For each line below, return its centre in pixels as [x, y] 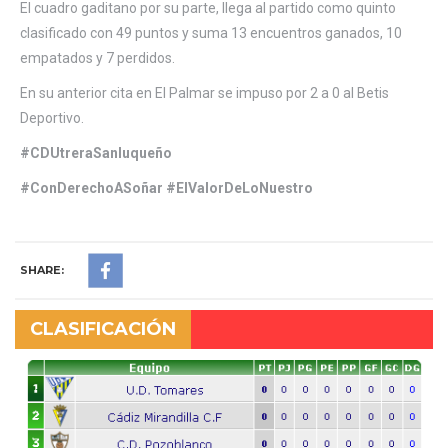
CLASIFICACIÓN [103, 328]
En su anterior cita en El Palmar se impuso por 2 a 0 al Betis [204, 92]
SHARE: [42, 269]
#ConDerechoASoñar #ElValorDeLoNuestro [166, 187]
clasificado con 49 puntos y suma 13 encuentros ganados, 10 [211, 32]
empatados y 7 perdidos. [97, 57]
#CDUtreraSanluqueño [96, 152]
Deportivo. [52, 117]
